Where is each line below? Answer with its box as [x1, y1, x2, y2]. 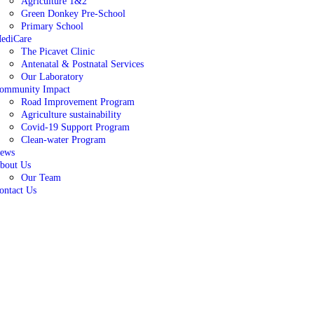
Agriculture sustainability [20, 109, 121, 120]
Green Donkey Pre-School [20, 8, 125, 19]
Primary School [20, 20, 83, 32]
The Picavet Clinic [20, 46, 95, 57]
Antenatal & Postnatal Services [20, 58, 144, 69]
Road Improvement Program [20, 96, 135, 107]
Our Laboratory [20, 71, 83, 82]
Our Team [20, 172, 61, 183]
